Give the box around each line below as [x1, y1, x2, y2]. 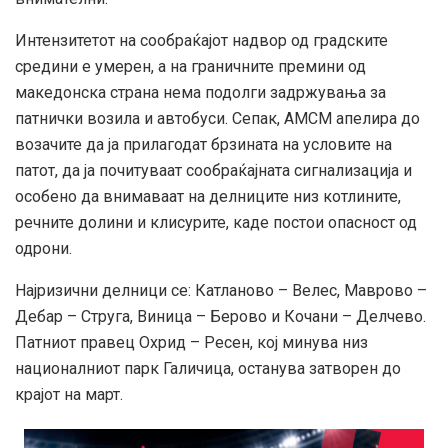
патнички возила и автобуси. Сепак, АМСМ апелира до [15, 109, 420, 129]
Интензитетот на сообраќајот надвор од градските [15, 31, 388, 51]
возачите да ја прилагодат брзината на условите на [15, 135, 392, 155]
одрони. [15, 239, 72, 259]
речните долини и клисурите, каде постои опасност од [15, 213, 417, 233]
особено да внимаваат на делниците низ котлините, [15, 187, 401, 207]
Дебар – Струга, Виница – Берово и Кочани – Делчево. [15, 307, 426, 327]
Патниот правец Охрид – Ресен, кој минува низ [15, 333, 368, 353]
